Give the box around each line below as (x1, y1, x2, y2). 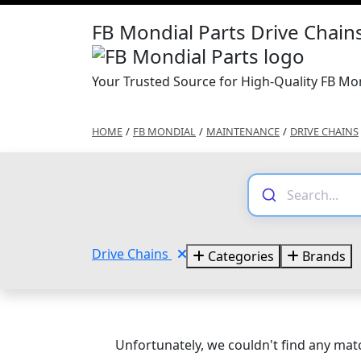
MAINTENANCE (206, 123, 280, 139)
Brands (299, 247, 346, 265)
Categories (205, 247, 274, 265)
